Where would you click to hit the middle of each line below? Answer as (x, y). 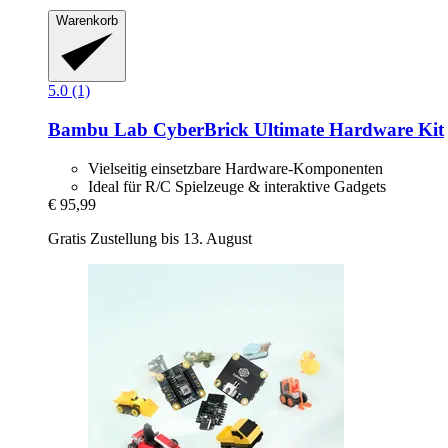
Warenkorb (87, 20)
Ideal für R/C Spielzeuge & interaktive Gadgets (237, 186)
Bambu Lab (98, 129)
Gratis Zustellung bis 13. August (150, 238)
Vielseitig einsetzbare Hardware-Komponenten (235, 168)
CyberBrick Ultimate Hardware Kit (296, 129)
